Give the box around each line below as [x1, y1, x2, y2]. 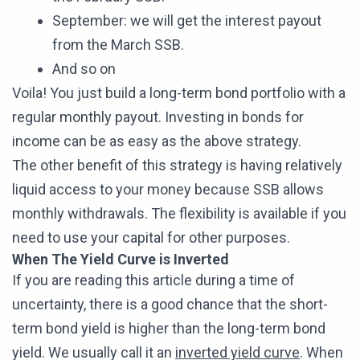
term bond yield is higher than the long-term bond [12, 320, 325, 337]
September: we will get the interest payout [52, 12, 321, 30]
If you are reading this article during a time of [12, 272, 295, 289]
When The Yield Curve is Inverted [12, 251, 229, 268]
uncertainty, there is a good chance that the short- [12, 296, 328, 313]
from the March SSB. [52, 36, 184, 54]
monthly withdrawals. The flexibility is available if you [12, 205, 346, 223]
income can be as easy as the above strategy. [12, 133, 301, 150]
